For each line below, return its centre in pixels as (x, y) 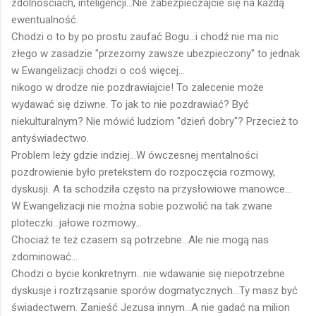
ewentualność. (45, 19)
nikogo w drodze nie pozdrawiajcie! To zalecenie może (138, 87)
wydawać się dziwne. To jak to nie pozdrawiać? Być (130, 104)
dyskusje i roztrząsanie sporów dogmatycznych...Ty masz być (154, 290)
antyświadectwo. (50, 138)
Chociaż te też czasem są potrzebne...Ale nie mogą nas (140, 239)
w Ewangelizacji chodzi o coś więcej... (98, 70)
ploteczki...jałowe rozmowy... (77, 223)
